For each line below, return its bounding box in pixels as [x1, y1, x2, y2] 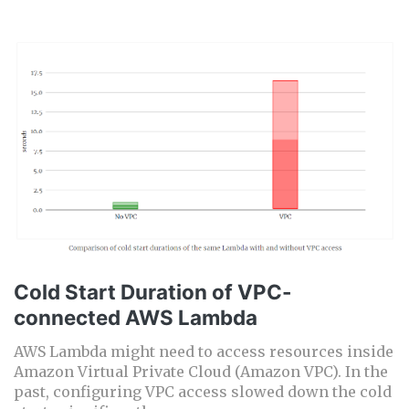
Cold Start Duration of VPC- [14, 279, 292, 305]
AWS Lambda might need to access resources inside [14, 342, 393, 362]
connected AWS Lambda [14, 305, 257, 330]
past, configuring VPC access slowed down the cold [14, 383, 392, 402]
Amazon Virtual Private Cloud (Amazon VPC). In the [14, 362, 388, 382]
